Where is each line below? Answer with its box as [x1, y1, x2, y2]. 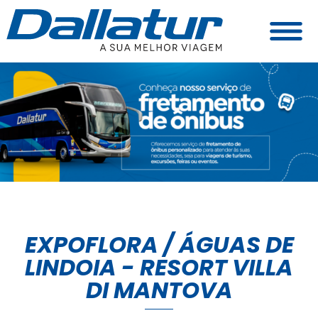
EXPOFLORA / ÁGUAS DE [24, 229, 294, 261]
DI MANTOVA [85, 274, 233, 306]
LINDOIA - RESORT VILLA [25, 251, 293, 283]
